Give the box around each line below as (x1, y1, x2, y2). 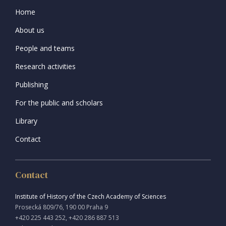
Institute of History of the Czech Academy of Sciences (15, 192, 166, 201)
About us (15, 25, 44, 35)
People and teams (15, 43, 75, 53)
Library (15, 116, 37, 126)
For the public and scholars (15, 98, 103, 108)
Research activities (15, 62, 76, 72)
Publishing (15, 80, 48, 90)
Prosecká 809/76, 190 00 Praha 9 (15, 203, 108, 212)
